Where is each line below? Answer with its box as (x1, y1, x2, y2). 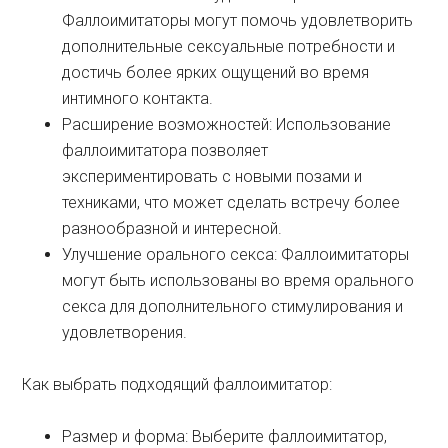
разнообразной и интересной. (62, 219, 283, 238)
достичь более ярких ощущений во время (62, 63, 370, 82)
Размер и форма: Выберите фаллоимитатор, (62, 427, 388, 446)
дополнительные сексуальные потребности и (62, 37, 396, 56)
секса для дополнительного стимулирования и (62, 297, 404, 316)
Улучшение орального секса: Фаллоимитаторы (62, 245, 410, 264)
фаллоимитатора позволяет (62, 141, 269, 160)
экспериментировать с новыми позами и (62, 167, 363, 186)
